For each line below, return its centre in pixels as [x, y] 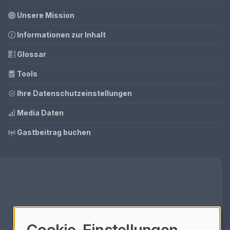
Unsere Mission [45, 15]
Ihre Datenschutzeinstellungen [74, 93]
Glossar [31, 54]
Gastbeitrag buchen [53, 132]
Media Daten [40, 113]
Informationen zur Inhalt [61, 35]
